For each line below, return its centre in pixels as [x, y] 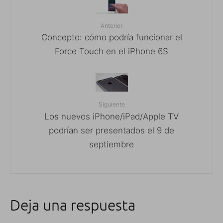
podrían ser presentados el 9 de [111, 130]
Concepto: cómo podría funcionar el [111, 37]
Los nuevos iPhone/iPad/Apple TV [111, 116]
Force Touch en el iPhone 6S [111, 51]
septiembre [111, 144]
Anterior [111, 25]
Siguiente [111, 104]
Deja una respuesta [73, 205]
